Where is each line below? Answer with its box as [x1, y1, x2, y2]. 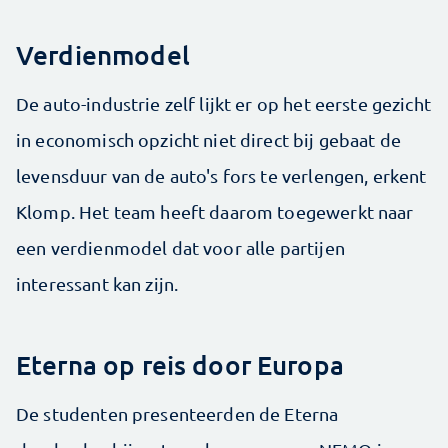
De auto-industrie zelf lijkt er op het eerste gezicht [16, 92, 431, 114]
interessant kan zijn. [16, 272, 179, 294]
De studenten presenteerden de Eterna [16, 402, 339, 424]
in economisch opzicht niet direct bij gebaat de [16, 128, 402, 150]
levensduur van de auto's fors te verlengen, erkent [16, 164, 427, 186]
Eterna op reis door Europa [16, 347, 344, 381]
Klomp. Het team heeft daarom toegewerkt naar [16, 200, 414, 222]
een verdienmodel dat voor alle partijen [16, 236, 345, 258]
